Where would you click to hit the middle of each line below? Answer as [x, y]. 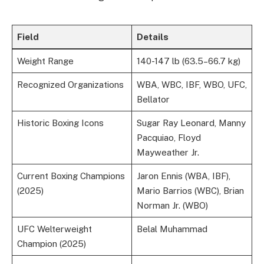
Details [152, 37]
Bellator [153, 99]
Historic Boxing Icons [60, 123]
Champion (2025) [51, 243]
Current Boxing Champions [71, 176]
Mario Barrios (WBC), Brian [190, 190]
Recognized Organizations [70, 84]
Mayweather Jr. [168, 152]
